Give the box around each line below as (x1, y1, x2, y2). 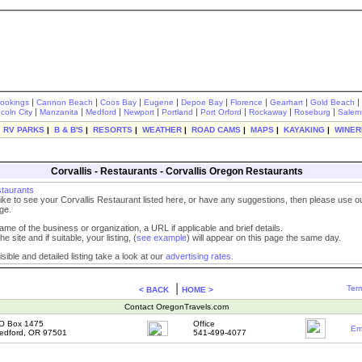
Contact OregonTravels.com (124, 302, 229, 311)
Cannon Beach (36, 98, 93, 107)
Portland (162, 107, 193, 116)
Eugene (144, 98, 174, 107)
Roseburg (294, 107, 330, 116)
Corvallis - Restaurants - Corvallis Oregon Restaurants (50, 166, 303, 177)
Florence (230, 98, 263, 107)
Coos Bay (100, 98, 137, 107)
